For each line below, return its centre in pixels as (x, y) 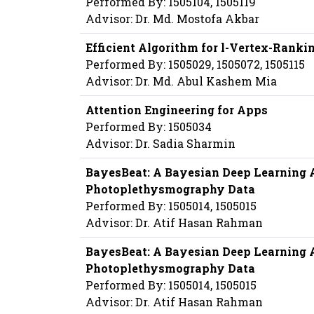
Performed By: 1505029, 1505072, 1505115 (195, 64)
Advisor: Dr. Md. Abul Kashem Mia (181, 81)
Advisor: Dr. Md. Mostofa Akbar (172, 19)
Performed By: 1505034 (149, 127)
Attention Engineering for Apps (177, 110)
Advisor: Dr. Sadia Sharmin (161, 144)
